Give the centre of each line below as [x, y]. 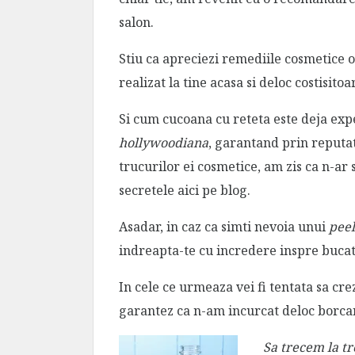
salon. [136, 22]
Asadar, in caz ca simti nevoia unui [224, 226]
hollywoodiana [164, 142]
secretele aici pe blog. [185, 190]
